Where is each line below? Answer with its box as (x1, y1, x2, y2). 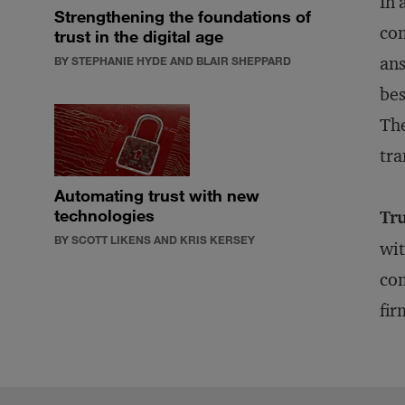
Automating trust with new (54, 185, 259, 205)
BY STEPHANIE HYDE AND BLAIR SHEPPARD (54, 53, 291, 68)
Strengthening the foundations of (54, 6, 311, 26)
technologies (54, 205, 155, 225)
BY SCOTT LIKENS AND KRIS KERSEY (54, 232, 255, 247)
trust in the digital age (54, 26, 223, 46)
